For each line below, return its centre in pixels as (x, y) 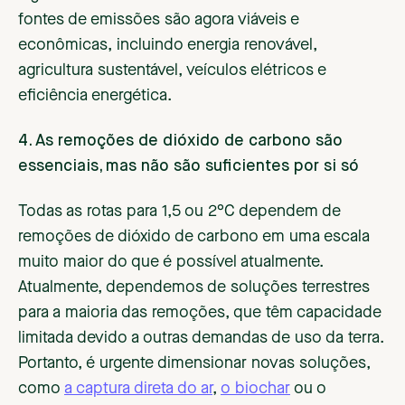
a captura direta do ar (138, 389)
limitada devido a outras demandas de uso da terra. (201, 339)
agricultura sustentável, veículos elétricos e (172, 71)
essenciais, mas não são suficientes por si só (188, 167)
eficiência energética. (95, 96)
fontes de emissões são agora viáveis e (159, 20)
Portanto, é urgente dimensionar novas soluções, (194, 364)
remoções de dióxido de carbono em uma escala (194, 237)
